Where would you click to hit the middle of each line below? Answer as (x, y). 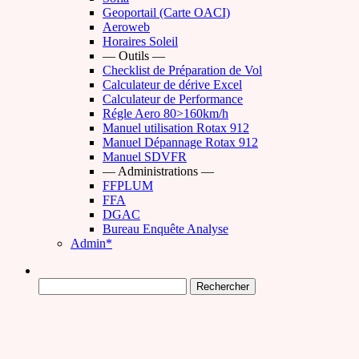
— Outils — (134, 56)
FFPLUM (128, 186)
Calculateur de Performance (173, 99)
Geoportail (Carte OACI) (166, 12)
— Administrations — (158, 171)
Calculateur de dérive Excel (172, 85)
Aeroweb (126, 27)
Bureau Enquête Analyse (165, 229)
